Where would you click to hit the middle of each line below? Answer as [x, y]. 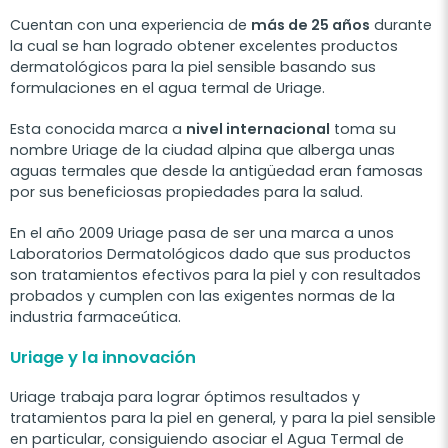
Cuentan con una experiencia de [130, 24]
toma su [363, 128]
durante [401, 24]
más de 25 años [310, 24]
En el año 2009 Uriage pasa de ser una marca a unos [202, 232]
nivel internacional [258, 128]
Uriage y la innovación [103, 357]
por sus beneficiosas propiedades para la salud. [186, 191]
